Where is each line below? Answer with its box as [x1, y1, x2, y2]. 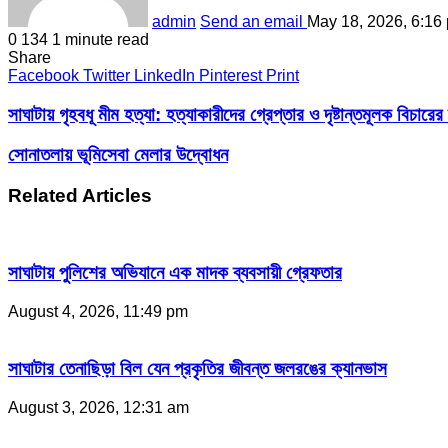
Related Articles [8, 184, 152, 206]
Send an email [200, 12, 303, 30]
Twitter [83, 66, 130, 84]
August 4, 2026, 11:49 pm [8, 303, 188, 321]
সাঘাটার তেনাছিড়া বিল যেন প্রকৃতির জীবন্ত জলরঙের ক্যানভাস [8, 357, 387, 379]
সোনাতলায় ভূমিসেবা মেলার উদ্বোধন [8, 144, 228, 166]
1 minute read [52, 30, 149, 48]
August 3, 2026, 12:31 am [8, 398, 189, 416]
